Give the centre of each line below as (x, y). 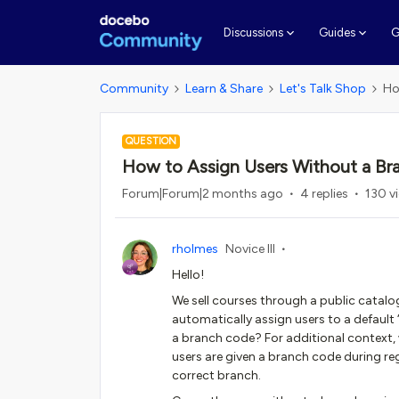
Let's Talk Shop (323, 89)
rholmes (195, 249)
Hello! (188, 275)
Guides (337, 33)
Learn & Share (224, 89)
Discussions (253, 33)
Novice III (250, 249)
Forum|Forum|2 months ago (203, 194)
